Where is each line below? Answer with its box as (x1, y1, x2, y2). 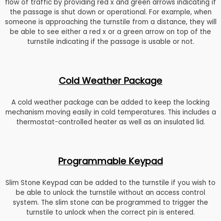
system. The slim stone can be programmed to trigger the (13, 198, 208, 208)
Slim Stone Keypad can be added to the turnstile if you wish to (5, 178, 216, 188)
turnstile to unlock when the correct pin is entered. (26, 208, 195, 218)
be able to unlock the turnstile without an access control (16, 188, 205, 198)
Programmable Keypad (58, 155, 163, 168)
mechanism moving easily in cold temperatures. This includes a (5, 108, 216, 117)
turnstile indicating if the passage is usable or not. (27, 37, 194, 47)
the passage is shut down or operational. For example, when (9, 7, 212, 17)
